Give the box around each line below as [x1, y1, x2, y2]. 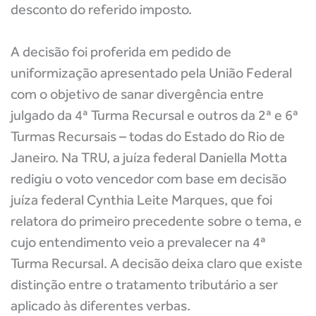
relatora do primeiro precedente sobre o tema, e [11, 212, 302, 229]
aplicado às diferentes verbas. [11, 297, 190, 314]
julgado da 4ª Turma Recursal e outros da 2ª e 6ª [11, 107, 298, 123]
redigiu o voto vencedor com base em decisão [11, 170, 286, 187]
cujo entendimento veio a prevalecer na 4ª [11, 233, 266, 250]
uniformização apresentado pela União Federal [11, 64, 292, 81]
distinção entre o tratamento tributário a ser [11, 276, 278, 293]
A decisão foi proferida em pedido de [11, 43, 231, 60]
